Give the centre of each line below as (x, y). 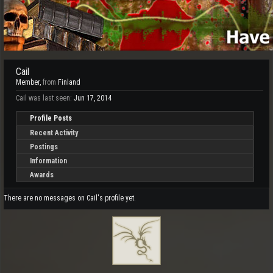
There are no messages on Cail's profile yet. (70, 198)
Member (28, 82)
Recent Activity (54, 133)
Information (48, 161)
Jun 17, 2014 (93, 98)
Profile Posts (51, 118)
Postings (44, 147)
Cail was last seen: (44, 98)
